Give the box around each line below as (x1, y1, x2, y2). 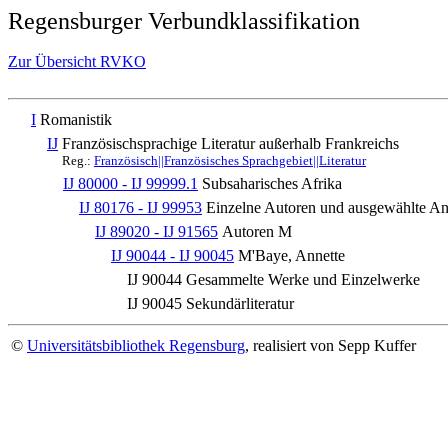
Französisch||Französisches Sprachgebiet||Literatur (94, 153, 366, 168)
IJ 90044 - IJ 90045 (111, 247, 234, 264)
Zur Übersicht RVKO (8, 53, 146, 70)
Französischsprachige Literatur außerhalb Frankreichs (62, 135, 399, 152)
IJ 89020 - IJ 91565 (95, 223, 218, 240)
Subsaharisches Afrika (202, 175, 342, 192)
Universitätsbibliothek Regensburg (27, 337, 245, 354)
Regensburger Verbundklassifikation (8, 8, 360, 34)
